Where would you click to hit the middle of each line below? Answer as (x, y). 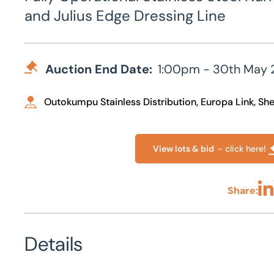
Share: (243, 191)
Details (54, 244)
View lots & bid (186, 149)
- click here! (242, 149)
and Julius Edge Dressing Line (125, 16)
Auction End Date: (99, 69)
